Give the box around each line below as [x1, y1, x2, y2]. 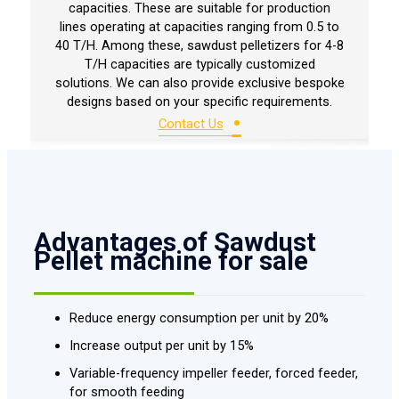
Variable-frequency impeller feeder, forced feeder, [69, 364, 358, 381]
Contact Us [158, 115, 224, 132]
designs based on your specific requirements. [67, 94, 332, 110]
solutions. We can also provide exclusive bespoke [54, 75, 345, 92]
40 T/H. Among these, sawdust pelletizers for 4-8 [55, 37, 344, 54]
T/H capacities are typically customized [84, 56, 315, 73]
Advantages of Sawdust [34, 227, 316, 258]
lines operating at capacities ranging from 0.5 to [60, 19, 339, 36]
